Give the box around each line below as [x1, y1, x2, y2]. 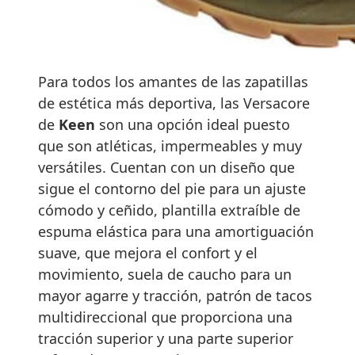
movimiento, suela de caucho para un [38, 265, 292, 284]
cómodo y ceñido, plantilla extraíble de [38, 200, 300, 220]
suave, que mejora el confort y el [38, 243, 258, 263]
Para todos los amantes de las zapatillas [38, 72, 308, 92]
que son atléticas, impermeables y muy [38, 136, 302, 156]
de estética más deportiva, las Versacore [38, 94, 310, 113]
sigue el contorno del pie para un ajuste [38, 179, 306, 199]
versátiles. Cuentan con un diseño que [38, 158, 295, 177]
